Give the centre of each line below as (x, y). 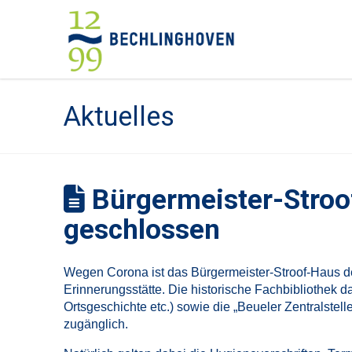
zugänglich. (95, 324)
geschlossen (141, 229)
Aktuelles (119, 116)
